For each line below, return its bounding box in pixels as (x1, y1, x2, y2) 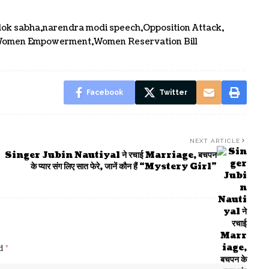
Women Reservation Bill (94, 36, 198, 48)
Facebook (86, 88, 123, 97)
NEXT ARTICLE (189, 138, 240, 145)
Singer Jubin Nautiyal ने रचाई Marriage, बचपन (4, 150, 217, 162)
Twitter (159, 88, 187, 97)
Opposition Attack (143, 22, 222, 34)
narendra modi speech (43, 22, 141, 34)
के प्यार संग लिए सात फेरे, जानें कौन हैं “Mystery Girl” (30, 161, 217, 173)
